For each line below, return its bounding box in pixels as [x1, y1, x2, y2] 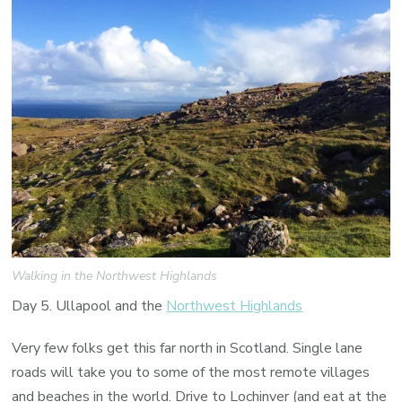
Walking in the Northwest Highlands [12, 267, 218, 285]
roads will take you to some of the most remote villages [12, 363, 371, 383]
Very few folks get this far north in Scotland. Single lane [12, 338, 363, 359]
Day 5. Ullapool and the [12, 296, 167, 317]
